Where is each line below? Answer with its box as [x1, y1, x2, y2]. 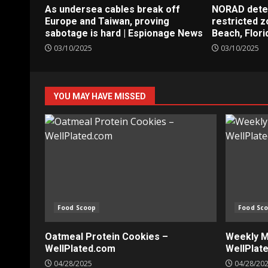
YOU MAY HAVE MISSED [54, 92, 146, 102]
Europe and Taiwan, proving [45, 16, 169, 28]
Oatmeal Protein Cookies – [45, 231, 168, 243]
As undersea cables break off [45, 4, 180, 16]
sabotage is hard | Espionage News [45, 28, 203, 39]
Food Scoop [57, 203, 96, 212]
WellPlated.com [45, 243, 115, 255]
